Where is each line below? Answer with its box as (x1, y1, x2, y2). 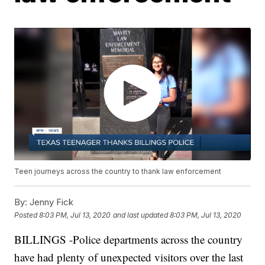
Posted (14, 210, 40, 219)
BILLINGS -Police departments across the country (14, 232, 243, 247)
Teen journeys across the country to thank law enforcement (14, 167, 222, 176)
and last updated (113, 210, 169, 219)
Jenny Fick (27, 196, 74, 208)
